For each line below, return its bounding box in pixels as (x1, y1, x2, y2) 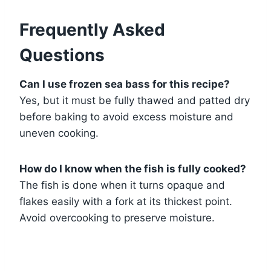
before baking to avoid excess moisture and (19, 110, 233, 123)
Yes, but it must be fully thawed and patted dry (19, 94, 250, 106)
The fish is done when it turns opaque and (19, 178, 225, 191)
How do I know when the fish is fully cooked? (19, 162, 246, 175)
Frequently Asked (19, 19, 165, 40)
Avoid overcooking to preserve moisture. (19, 211, 215, 224)
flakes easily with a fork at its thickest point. (19, 195, 232, 207)
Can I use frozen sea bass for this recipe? (19, 77, 230, 90)
